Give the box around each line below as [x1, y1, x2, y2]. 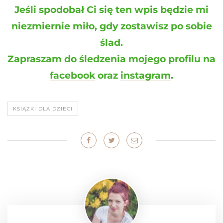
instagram [120, 70, 171, 82]
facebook [50, 70, 95, 82]
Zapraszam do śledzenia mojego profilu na [7, 53, 216, 65]
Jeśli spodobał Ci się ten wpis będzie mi [14, 4, 209, 16]
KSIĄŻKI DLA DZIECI [13, 106, 73, 112]
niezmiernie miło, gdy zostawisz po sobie [11, 20, 212, 32]
